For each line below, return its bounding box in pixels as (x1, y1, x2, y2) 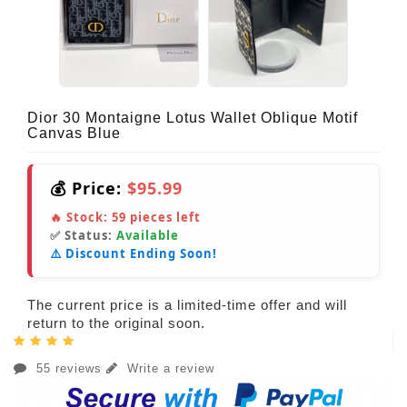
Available (116, 227, 179, 244)
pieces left (126, 209, 201, 226)
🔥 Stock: (50, 209, 112, 226)
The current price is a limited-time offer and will (27, 297, 347, 313)
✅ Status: (50, 227, 116, 244)
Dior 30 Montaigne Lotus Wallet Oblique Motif (27, 110, 358, 126)
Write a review (123, 362, 214, 376)
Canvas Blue (27, 125, 121, 142)
